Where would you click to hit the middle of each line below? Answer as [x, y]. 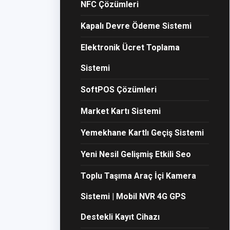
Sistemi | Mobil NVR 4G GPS [133, 196]
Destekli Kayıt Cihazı [120, 217]
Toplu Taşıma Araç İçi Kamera [138, 176]
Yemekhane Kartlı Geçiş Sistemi [142, 133]
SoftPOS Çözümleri [119, 90]
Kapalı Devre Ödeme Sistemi [136, 26]
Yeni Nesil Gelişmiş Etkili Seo [136, 154]
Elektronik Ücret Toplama [130, 47]
